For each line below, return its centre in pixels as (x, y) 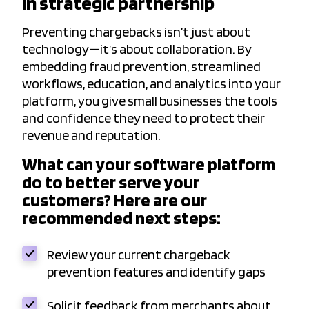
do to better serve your (111, 182)
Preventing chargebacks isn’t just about (136, 32)
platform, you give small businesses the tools (150, 101)
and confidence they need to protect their (143, 118)
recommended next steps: (123, 218)
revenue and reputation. (92, 136)
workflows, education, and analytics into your (151, 84)
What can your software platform (149, 164)
